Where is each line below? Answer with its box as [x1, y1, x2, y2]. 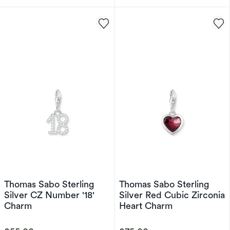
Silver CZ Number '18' [4, 189, 94, 200]
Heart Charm [119, 200, 172, 211]
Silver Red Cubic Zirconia [119, 189, 225, 200]
